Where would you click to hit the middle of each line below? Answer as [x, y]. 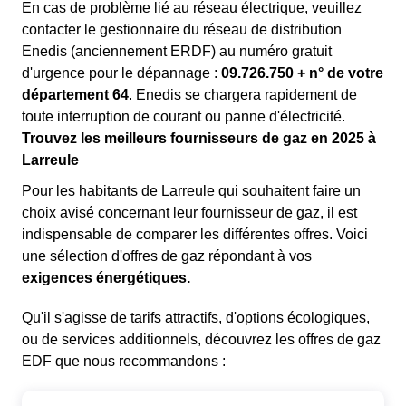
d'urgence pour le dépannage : [121, 73]
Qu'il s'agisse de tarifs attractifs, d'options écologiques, [196, 318]
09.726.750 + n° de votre [302, 73]
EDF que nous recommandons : [124, 362]
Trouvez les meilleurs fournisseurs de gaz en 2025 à [199, 139]
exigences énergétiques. [106, 278]
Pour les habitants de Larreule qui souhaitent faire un [191, 191]
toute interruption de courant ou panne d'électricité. [184, 117]
